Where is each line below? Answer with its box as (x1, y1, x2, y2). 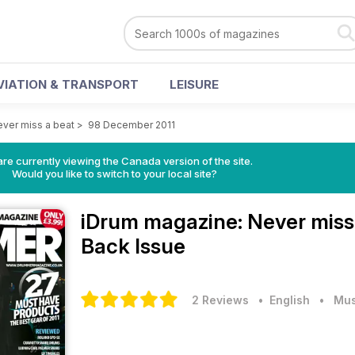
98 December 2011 (88, 119, 175, 131)
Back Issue (81, 234, 185, 258)
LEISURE (170, 77, 219, 92)
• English (252, 293, 310, 307)
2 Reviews (192, 293, 249, 307)
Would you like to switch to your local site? (11, 167, 217, 180)
